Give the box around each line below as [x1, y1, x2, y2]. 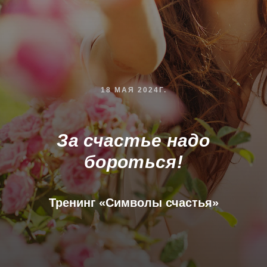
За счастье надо [57, 131, 210, 150]
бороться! [84, 152, 183, 172]
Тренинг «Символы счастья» [48, 196, 219, 209]
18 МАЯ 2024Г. [100, 86, 167, 94]
